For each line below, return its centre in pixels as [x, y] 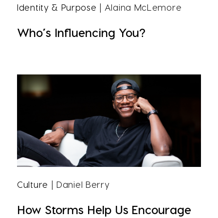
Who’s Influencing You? [81, 32]
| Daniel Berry [79, 184]
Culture [33, 184]
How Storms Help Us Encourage [104, 209]
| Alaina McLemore [139, 7]
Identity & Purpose [57, 7]
